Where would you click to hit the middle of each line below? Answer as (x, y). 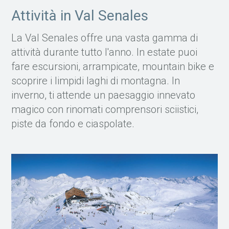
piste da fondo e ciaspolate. (73, 124)
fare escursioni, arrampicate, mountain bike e (113, 67)
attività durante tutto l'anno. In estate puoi (105, 52)
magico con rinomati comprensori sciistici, (105, 110)
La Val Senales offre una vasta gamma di (105, 38)
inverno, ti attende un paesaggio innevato (104, 95)
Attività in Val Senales (80, 16)
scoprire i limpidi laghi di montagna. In (96, 81)
